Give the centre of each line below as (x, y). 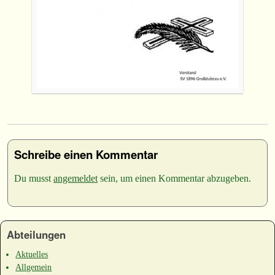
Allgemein (34, 267)
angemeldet (76, 179)
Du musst (34, 179)
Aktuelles (32, 254)
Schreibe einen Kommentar (86, 155)
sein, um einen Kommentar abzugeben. (174, 179)
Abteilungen (36, 235)
